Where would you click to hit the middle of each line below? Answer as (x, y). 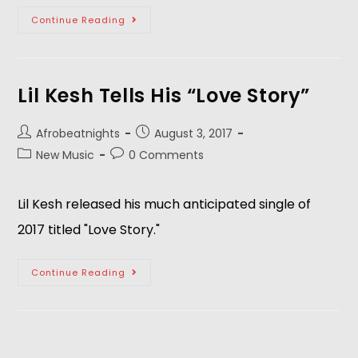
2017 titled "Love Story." (89, 230)
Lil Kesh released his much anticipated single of (165, 204)
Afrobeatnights (78, 133)
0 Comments (167, 155)
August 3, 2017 (194, 133)
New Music (66, 155)
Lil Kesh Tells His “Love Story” (164, 95)
